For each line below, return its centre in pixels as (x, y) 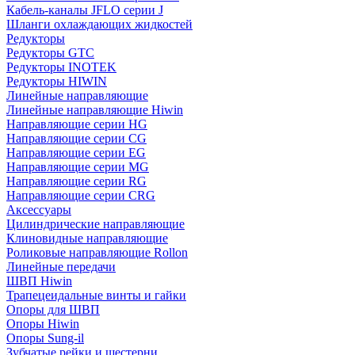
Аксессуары (39, 210)
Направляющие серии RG (76, 181)
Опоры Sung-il (45, 338)
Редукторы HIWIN (57, 81)
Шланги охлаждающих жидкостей (99, 24)
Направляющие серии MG (78, 167)
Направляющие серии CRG (81, 195)
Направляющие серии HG (77, 124)
